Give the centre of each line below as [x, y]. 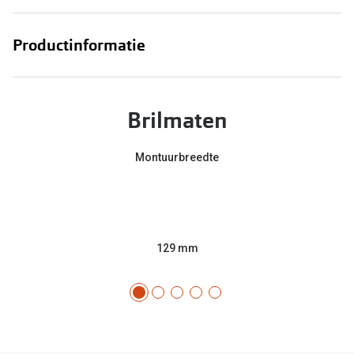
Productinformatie [79, 45]
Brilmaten [177, 120]
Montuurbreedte [177, 157]
